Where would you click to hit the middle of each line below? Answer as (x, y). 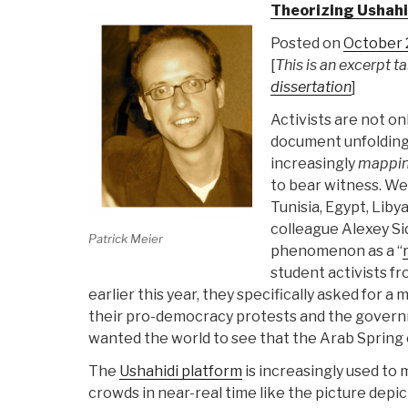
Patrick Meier (126, 238)
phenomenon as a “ (336, 251)
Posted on (306, 44)
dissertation (311, 87)
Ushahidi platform (181, 372)
